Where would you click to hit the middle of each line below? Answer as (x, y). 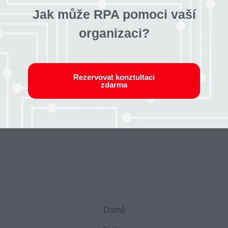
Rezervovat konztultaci (114, 77)
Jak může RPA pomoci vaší (114, 15)
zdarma (114, 85)
